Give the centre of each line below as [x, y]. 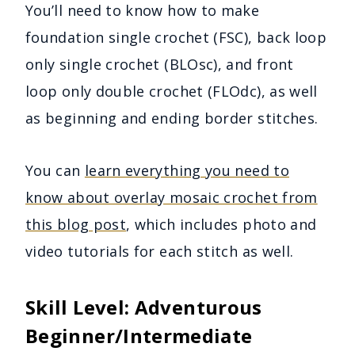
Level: [104, 307]
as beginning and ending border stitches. [172, 118]
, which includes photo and [221, 224]
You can [55, 170]
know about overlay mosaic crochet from [172, 197]
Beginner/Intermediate [139, 335]
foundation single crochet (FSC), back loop [176, 37]
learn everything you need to [187, 170]
